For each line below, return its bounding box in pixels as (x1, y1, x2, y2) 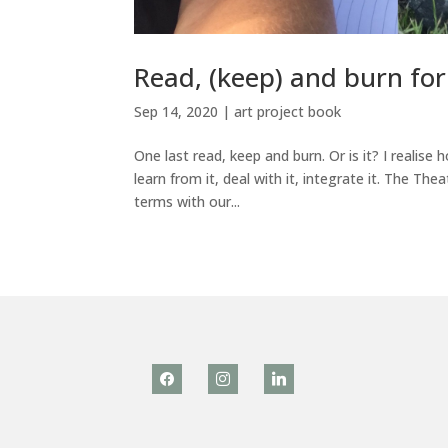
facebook (151, 365, 213, 385)
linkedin (263, 365, 312, 385)
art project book (234, 101, 342, 121)
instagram (207, 365, 275, 385)
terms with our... (134, 191, 241, 211)
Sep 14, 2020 (134, 101, 219, 121)
